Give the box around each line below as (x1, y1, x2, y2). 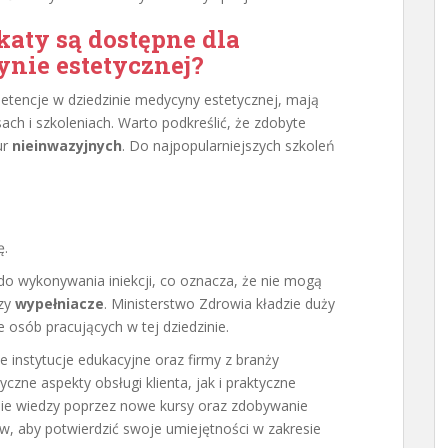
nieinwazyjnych (12, 136, 122, 155)
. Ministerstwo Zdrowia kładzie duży (104, 294, 335, 313)
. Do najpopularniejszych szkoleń (122, 136, 335, 155)
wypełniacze (15, 294, 104, 313)
